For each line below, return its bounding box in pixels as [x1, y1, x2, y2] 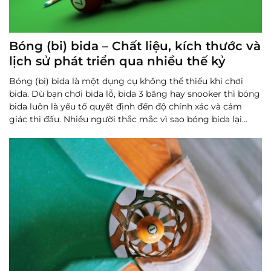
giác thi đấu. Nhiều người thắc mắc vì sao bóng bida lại [9, 114, 242, 125]
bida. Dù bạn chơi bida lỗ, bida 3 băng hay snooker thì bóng [9, 88, 260, 100]
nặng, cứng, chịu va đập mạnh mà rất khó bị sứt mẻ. [9, 126, 232, 138]
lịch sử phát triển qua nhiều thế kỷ [9, 54, 226, 69]
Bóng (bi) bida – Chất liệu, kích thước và [9, 39, 261, 54]
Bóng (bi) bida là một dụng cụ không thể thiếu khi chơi [9, 76, 243, 87]
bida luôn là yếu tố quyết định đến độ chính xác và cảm [9, 101, 242, 113]
